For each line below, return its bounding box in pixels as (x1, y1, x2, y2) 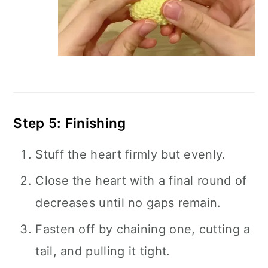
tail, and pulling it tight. (35, 244, 170, 258)
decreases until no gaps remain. (35, 196, 221, 210)
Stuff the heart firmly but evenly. (35, 147, 226, 162)
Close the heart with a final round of (35, 173, 247, 188)
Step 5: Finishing (13, 115, 126, 131)
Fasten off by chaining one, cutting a (35, 222, 251, 236)
